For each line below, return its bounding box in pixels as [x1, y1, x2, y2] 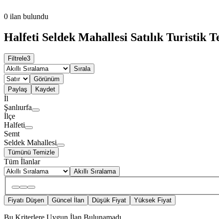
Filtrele [8, 55, 27, 63]
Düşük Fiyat [92, 197, 126, 204]
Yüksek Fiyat [134, 197, 172, 204]
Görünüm [34, 75, 60, 83]
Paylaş [8, 86, 27, 93]
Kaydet [35, 86, 55, 93]
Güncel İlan [52, 197, 84, 204]
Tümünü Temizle [8, 149, 55, 156]
